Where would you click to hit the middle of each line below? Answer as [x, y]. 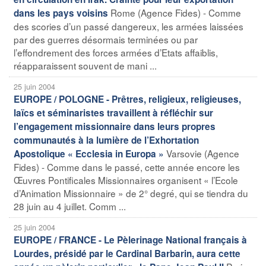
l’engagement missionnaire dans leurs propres [115, 126]
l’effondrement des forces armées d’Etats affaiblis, [116, 52]
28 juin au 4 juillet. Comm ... [70, 206]
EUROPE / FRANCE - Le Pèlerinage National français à [130, 240]
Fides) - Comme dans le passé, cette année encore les [127, 167]
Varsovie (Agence [203, 153]
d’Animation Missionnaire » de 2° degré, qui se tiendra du [131, 193]
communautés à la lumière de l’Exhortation [106, 140]
